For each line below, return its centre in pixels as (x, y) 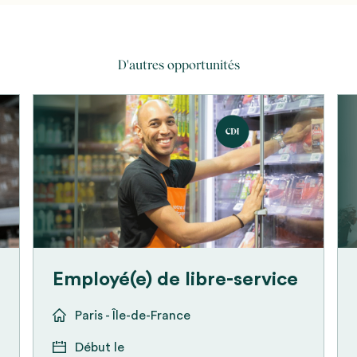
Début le (100, 347)
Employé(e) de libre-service (176, 279)
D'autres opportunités (178, 65)
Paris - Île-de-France (133, 315)
